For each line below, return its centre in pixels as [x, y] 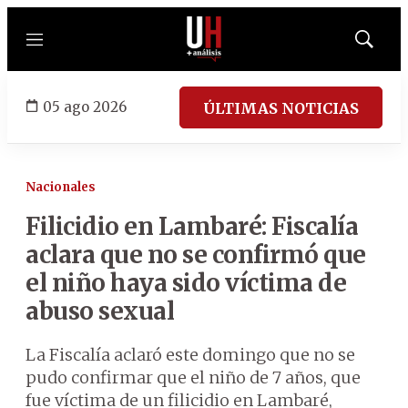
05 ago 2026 [85, 107]
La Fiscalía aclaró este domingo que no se [190, 355]
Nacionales [61, 187]
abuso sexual [100, 311]
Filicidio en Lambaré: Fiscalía [192, 226]
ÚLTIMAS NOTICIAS [281, 108]
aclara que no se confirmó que [196, 255]
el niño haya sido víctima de [186, 283]
